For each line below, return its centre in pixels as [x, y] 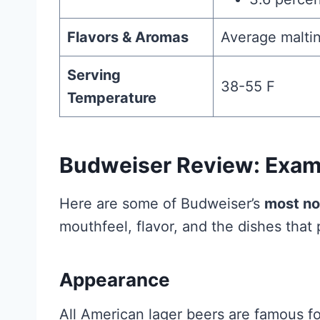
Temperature [112, 98]
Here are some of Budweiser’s [162, 204]
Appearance [115, 280]
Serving [94, 75]
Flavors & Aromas [128, 37]
